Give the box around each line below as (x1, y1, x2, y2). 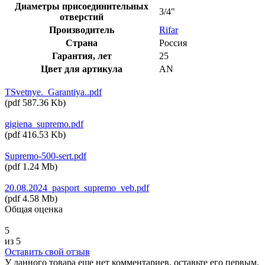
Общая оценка (5, 203, 63, 214)
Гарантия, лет (51, 50, 112, 61)
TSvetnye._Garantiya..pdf (5, 86, 102, 97)
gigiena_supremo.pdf (5, 118, 83, 129)
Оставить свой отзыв (5, 246, 90, 257)
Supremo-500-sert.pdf (5, 150, 86, 161)
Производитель (49, 24, 114, 35)
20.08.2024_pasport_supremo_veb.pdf (5, 182, 149, 193)
